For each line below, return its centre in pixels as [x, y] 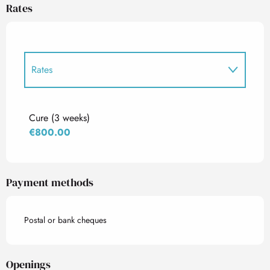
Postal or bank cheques [65, 220]
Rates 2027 [54, 105]
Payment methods [50, 182]
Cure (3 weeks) [59, 118]
